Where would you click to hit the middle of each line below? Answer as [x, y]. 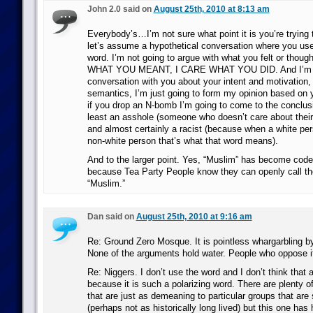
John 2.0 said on [120, 9]
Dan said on [111, 217]
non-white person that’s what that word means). [182, 141]
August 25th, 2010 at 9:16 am [194, 217]
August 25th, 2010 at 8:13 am [211, 9]
